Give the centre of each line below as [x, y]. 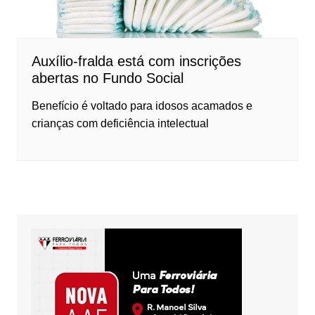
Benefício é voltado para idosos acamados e [142, 105]
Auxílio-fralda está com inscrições [136, 61]
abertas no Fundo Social [107, 78]
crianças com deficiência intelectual [120, 123]
